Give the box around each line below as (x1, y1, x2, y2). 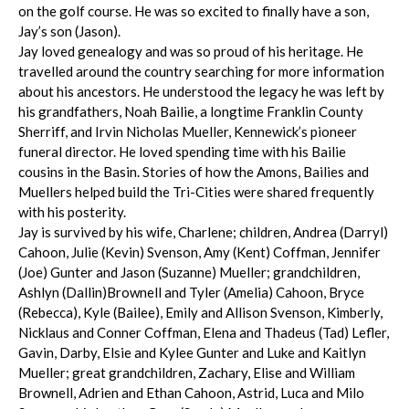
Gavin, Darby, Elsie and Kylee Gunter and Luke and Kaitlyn (18, 344, 366, 362)
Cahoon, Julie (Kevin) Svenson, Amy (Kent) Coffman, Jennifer (18, 244, 381, 261)
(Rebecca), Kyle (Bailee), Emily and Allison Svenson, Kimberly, (18, 304, 383, 321)
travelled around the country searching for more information (18, 63, 384, 80)
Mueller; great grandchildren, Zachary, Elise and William (18, 364, 355, 382)
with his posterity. (18, 204, 126, 221)
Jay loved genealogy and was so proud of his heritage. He (18, 43, 363, 60)
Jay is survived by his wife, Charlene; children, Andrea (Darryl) (18, 224, 388, 241)
